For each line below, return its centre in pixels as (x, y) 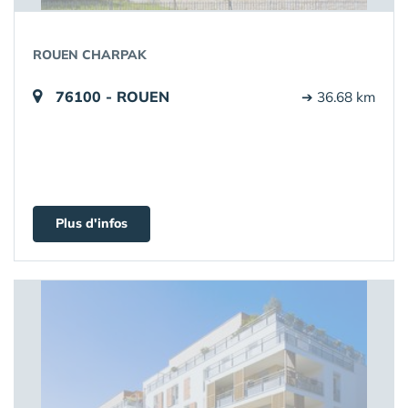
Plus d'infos (92, 223)
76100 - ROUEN (112, 97)
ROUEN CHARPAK (90, 55)
